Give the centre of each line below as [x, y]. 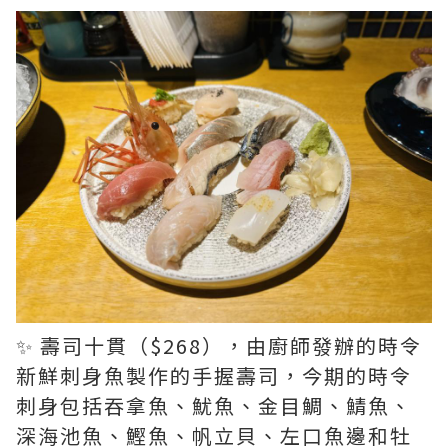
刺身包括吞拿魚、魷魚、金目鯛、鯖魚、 [214, 405]
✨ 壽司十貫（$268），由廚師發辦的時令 [219, 345]
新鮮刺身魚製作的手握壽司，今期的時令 [214, 375]
